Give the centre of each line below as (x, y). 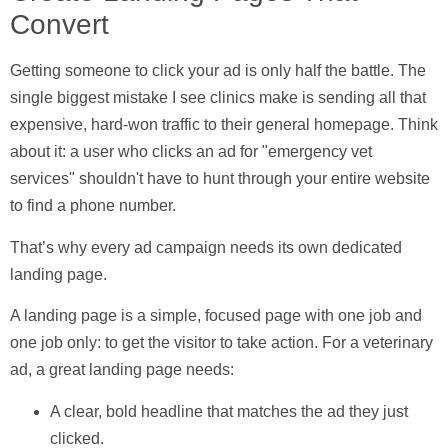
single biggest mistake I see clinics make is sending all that (218, 98)
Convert (59, 25)
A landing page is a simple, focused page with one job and (216, 316)
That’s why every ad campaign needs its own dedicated (206, 247)
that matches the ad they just (305, 411)
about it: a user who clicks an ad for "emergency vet (191, 152)
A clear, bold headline (126, 411)
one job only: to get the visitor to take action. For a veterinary (221, 343)
